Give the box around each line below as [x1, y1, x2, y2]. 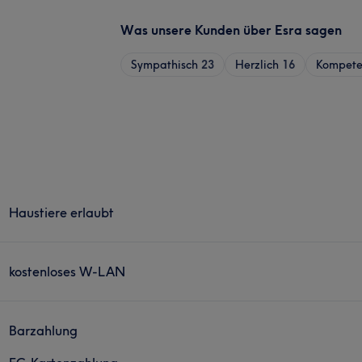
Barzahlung [9, 322, 78, 339]
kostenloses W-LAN [9, 263, 126, 280]
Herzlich [235, 57, 279, 72]
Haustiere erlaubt [9, 204, 115, 221]
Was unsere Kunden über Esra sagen [120, 21, 342, 38]
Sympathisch [131, 57, 198, 72]
